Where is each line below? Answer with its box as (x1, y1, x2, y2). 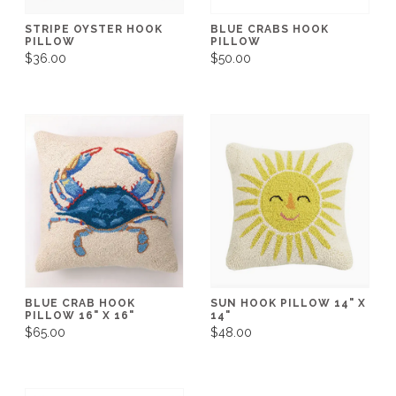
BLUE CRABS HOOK (210, 22, 329, 35)
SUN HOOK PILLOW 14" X (210, 296, 366, 309)
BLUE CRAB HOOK (25, 296, 135, 309)
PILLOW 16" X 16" (25, 308, 134, 322)
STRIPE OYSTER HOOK (25, 22, 163, 35)
